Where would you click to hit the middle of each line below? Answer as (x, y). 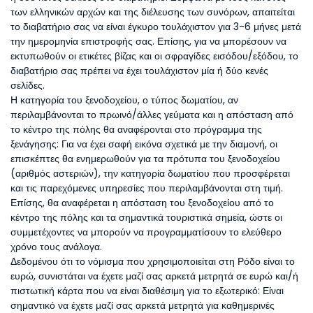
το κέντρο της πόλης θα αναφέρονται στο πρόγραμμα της (136, 129)
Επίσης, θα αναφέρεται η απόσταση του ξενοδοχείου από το (142, 203)
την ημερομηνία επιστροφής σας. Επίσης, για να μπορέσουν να (148, 41)
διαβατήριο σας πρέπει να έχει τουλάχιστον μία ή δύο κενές (139, 71)
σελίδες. (28, 85)
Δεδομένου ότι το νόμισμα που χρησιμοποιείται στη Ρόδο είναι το (153, 261)
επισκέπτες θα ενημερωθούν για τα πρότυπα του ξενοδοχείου (145, 159)
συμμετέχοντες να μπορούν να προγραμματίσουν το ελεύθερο (146, 232)
